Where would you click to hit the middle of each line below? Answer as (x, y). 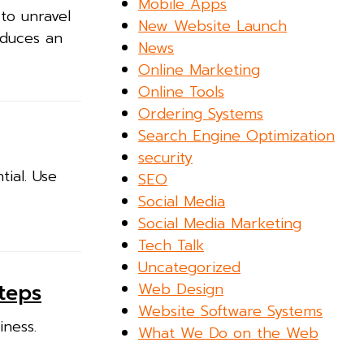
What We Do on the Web (229, 333)
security (166, 157)
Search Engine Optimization (237, 135)
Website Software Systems (231, 311)
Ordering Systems (201, 113)
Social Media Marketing (220, 223)
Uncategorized (190, 267)
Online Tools (182, 91)
